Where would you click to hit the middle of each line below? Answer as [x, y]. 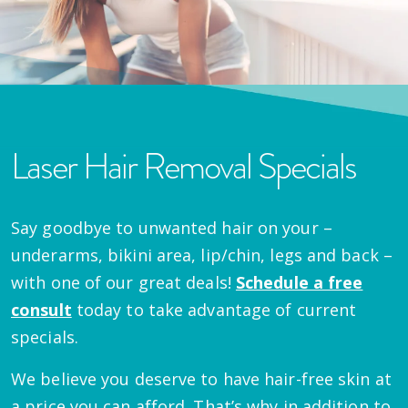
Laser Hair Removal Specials [184, 167]
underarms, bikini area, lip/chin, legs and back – [202, 255]
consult [41, 310]
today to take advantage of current [214, 310]
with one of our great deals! [121, 283]
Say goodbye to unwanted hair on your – [172, 228]
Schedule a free [299, 283]
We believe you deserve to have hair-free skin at [201, 379]
